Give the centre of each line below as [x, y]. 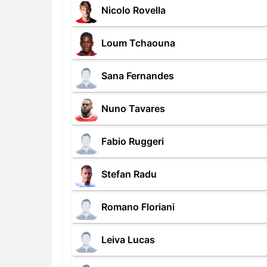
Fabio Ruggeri [133, 142]
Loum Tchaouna [138, 43]
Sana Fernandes [138, 76]
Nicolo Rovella [133, 10]
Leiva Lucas [128, 240]
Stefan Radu [129, 174]
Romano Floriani [138, 207]
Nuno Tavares [133, 109]
